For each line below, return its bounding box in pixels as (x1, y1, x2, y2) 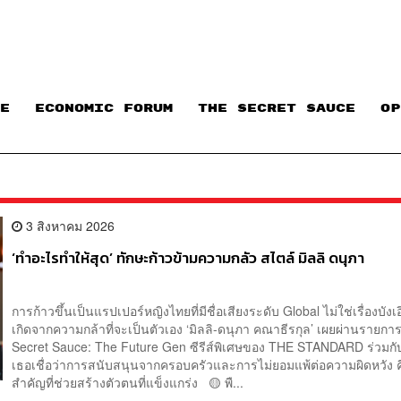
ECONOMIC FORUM (35, 102, 173, 115)
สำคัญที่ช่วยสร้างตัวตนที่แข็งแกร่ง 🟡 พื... (12, 372, 244, 391)
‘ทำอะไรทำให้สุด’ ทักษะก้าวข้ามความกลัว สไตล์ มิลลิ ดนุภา (12, 246, 365, 269)
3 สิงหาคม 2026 (22, 216, 115, 235)
